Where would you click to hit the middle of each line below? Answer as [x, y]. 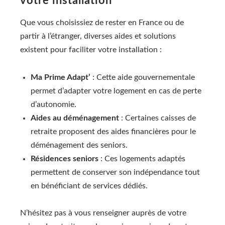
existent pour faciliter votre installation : [91, 50]
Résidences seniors [65, 158]
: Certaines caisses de [157, 118]
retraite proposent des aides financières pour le [113, 131]
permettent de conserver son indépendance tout [115, 172]
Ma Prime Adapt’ [61, 77]
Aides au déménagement [75, 118]
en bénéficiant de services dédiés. [89, 186]
